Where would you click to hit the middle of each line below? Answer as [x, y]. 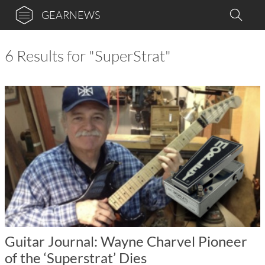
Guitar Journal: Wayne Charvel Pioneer [126, 241]
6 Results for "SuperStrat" [88, 56]
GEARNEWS [71, 15]
